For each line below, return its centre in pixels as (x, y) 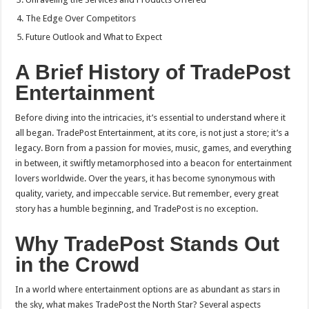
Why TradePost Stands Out (148, 244)
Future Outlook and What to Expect (94, 37)
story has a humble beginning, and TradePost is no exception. (137, 209)
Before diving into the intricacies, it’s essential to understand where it (151, 118)
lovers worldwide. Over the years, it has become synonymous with (146, 179)
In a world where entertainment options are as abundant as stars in (148, 290)
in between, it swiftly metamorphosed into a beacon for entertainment (154, 163)
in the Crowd (78, 265)
